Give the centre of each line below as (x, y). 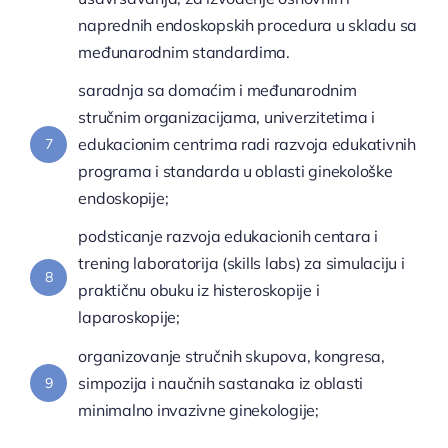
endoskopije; (123, 198)
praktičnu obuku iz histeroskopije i (199, 290)
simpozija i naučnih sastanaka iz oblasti (221, 382)
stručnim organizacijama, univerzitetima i (226, 117)
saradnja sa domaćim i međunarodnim (217, 90)
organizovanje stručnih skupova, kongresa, (231, 355)
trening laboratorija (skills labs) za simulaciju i (241, 263)
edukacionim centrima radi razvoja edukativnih (247, 144)
